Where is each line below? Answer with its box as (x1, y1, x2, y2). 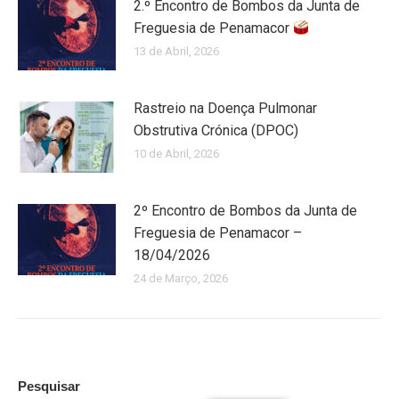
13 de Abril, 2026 (134, 45, 219, 59)
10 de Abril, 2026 (134, 147, 219, 161)
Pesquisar (18, 379, 80, 395)
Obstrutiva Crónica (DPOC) (134, 122, 298, 140)
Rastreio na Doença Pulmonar (134, 100, 317, 118)
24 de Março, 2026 (134, 272, 228, 286)
